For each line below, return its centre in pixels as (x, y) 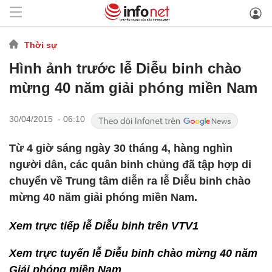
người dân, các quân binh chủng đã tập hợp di (130, 165)
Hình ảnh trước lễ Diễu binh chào (125, 68)
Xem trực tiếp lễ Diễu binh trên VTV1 (104, 226)
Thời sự (41, 45)
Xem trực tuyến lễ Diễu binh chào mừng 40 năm (133, 253)
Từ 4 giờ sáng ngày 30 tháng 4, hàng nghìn (121, 148)
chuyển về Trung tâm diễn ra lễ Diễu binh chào (130, 181)
